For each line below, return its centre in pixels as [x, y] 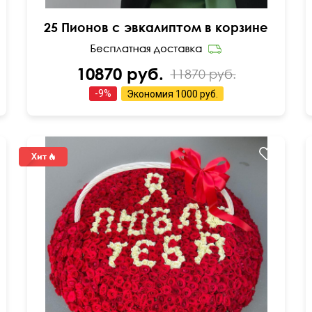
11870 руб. [203, 73]
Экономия [151, 94]
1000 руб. [196, 94]
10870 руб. [120, 73]
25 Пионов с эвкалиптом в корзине [156, 27]
